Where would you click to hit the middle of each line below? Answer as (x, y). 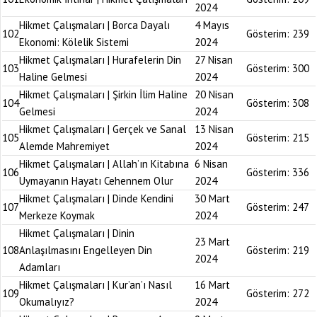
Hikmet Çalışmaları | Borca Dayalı (94, 25)
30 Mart (212, 198)
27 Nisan (214, 60)
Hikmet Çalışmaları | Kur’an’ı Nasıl (96, 285)
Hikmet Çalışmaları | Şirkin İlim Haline (103, 94)
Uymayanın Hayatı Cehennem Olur (96, 181)
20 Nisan (214, 94)
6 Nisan (211, 164)
